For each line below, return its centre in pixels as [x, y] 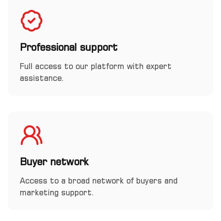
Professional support [69, 47]
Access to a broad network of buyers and [99, 181]
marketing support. [57, 192]
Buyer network [54, 162]
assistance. [42, 78]
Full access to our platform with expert [96, 66]
